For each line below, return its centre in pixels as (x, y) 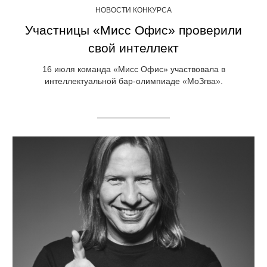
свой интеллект (133, 48)
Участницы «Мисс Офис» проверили (133, 30)
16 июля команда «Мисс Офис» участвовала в (133, 69)
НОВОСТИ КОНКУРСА (133, 10)
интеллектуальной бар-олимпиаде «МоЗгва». (133, 81)
